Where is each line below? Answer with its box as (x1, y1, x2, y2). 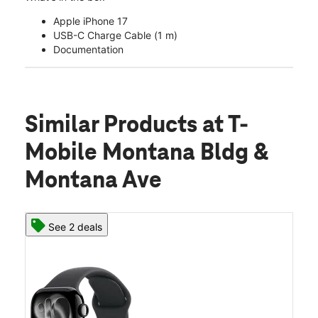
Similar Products (25, 113, 202, 139)
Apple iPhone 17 (53, 15, 128, 28)
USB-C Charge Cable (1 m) (53, 29, 177, 42)
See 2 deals (48, 221, 102, 234)
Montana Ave (25, 168, 162, 194)
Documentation (53, 43, 124, 56)
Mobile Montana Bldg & (25, 141, 268, 167)
